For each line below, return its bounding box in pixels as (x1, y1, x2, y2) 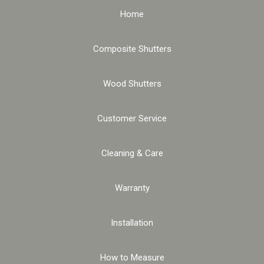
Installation (111, 217, 153, 229)
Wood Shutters (103, 78, 161, 90)
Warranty (114, 183, 150, 194)
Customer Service (97, 113, 167, 124)
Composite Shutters (93, 44, 171, 55)
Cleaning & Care (101, 148, 163, 159)
